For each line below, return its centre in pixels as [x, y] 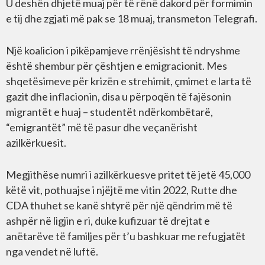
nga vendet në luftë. [52, 252]
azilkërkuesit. [36, 143]
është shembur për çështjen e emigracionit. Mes [117, 66]
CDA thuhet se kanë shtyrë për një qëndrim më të [119, 206]
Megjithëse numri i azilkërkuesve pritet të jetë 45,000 [128, 175]
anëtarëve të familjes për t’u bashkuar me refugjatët [126, 236]
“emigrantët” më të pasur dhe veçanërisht [102, 127]
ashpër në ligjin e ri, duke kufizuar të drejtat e [108, 221]
